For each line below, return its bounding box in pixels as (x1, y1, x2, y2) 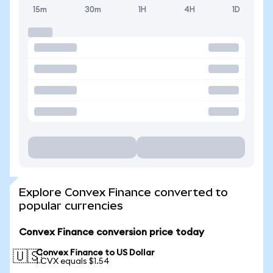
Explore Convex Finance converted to (19, 186, 228, 199)
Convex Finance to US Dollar (36, 249, 155, 257)
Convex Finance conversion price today (19, 227, 204, 237)
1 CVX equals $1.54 (36, 257, 110, 266)
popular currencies (19, 199, 123, 212)
